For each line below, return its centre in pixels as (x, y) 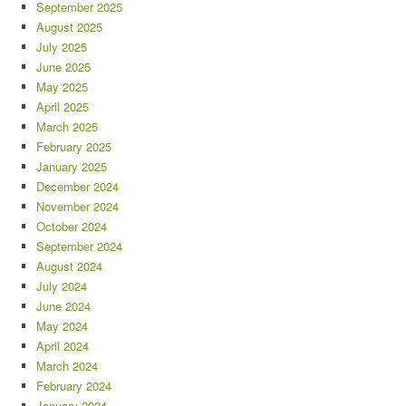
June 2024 (63, 306)
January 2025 (72, 167)
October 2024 (72, 227)
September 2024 (79, 246)
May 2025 (62, 87)
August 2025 (69, 27)
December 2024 (77, 187)
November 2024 (77, 207)
